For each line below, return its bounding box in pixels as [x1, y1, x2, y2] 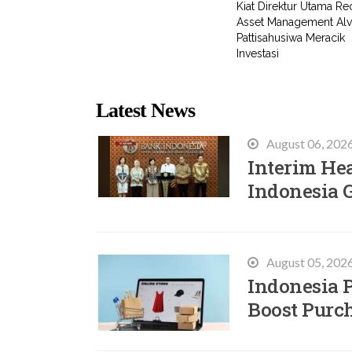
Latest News [96, 99, 195, 122]
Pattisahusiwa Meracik [236, 31, 345, 44]
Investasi [236, 47, 279, 60]
